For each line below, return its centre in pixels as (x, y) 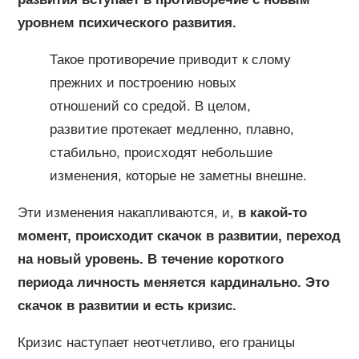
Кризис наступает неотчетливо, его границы (156, 342)
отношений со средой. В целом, (150, 106)
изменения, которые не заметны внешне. (178, 175)
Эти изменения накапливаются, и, (127, 212)
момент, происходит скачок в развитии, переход (179, 236)
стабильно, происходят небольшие (161, 152)
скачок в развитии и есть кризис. (127, 305)
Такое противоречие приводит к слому (170, 59)
